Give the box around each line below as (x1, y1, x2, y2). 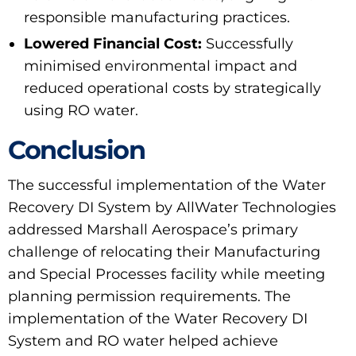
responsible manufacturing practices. (24, 9, 290, 27)
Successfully (202, 35, 293, 53)
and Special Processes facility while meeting (8, 265, 325, 284)
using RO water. (24, 102, 138, 120)
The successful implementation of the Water (8, 176, 326, 195)
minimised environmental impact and (24, 57, 297, 75)
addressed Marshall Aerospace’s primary (8, 221, 298, 239)
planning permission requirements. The (8, 288, 291, 306)
